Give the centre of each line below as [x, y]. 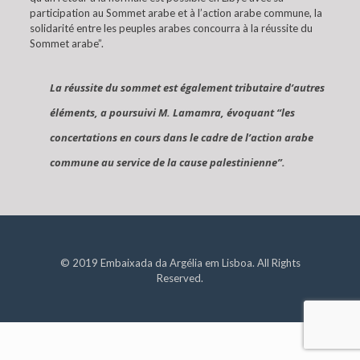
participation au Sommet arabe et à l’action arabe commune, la [176, 13]
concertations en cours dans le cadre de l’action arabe [181, 137]
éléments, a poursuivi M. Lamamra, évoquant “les [172, 112]
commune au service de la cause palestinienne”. [167, 162]
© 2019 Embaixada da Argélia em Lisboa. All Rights [180, 263]
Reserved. [180, 278]
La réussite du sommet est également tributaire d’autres [187, 88]
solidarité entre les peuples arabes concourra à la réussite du [171, 28]
